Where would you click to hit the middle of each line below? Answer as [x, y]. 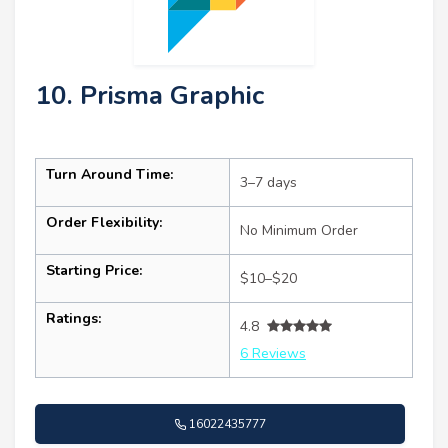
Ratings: [73, 318]
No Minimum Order [299, 230]
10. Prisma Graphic [149, 95]
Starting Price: [94, 270]
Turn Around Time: [109, 174]
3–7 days [268, 182]
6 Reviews [273, 353]
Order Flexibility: [104, 222]
